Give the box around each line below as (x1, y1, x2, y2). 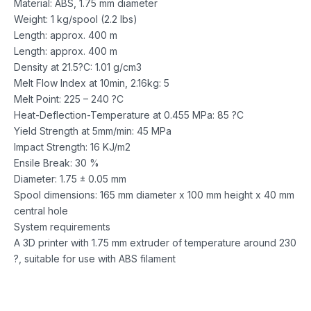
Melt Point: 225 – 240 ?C (14, 92, 124, 105)
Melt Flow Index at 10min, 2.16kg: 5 (14, 76, 169, 89)
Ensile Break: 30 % (14, 156, 99, 169)
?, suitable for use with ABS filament (14, 252, 176, 264)
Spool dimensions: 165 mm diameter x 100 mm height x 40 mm (14, 188, 294, 201)
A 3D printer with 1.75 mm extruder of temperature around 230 (14, 236, 296, 249)
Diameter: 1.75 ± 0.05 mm (14, 172, 126, 185)
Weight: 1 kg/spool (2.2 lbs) (14, 12, 137, 25)
